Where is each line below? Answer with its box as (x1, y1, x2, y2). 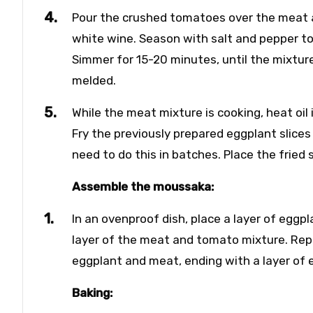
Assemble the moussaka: (72, 180, 214, 194)
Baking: (72, 286, 112, 300)
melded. (72, 73, 116, 87)
